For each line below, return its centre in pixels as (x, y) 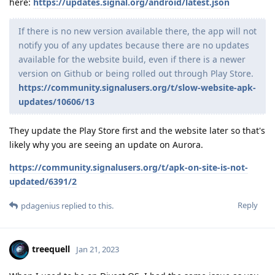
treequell (51, 249)
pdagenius (40, 205)
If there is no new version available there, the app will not (137, 31)
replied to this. (87, 205)
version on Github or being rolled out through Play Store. (136, 73)
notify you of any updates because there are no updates (134, 45)
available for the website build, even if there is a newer (132, 59)
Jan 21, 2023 (98, 249)
